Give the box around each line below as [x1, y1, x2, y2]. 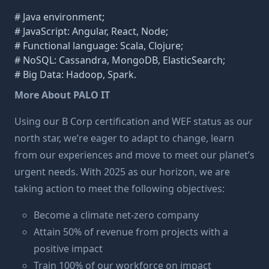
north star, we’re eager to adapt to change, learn [14, 131, 234, 145]
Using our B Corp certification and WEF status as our [14, 115, 253, 128]
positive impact [34, 242, 107, 255]
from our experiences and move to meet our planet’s [14, 148, 255, 162]
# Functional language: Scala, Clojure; [14, 39, 183, 52]
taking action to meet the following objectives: [14, 182, 225, 195]
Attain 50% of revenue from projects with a [34, 225, 228, 238]
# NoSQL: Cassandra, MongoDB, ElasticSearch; [14, 53, 225, 67]
